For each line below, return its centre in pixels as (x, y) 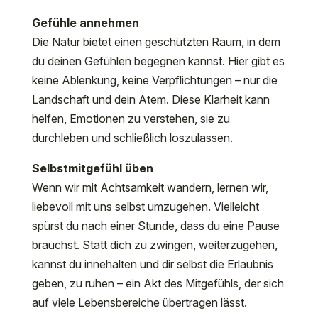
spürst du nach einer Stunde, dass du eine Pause (155, 226)
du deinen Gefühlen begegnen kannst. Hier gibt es (158, 61)
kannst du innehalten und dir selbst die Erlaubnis (152, 264)
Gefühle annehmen (85, 23)
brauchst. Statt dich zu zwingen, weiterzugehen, (154, 245)
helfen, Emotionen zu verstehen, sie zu (131, 119)
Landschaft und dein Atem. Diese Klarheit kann (150, 99)
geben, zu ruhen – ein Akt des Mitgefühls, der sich (158, 283)
